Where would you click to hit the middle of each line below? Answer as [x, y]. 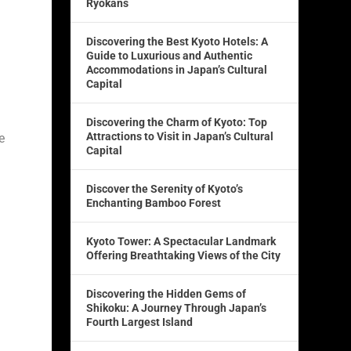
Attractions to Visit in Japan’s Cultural [180, 137]
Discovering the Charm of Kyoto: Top [177, 123]
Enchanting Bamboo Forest [154, 203]
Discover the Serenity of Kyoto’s [165, 189]
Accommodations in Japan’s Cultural [177, 70]
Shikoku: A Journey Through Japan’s [177, 308]
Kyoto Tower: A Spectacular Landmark [181, 242]
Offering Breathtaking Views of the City [184, 256]
